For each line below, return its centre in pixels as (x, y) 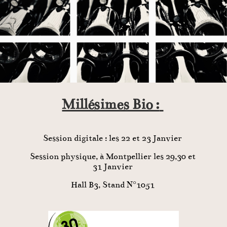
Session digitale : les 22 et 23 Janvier (113, 138)
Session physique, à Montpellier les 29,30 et (112, 157)
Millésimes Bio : (111, 104)
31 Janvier (112, 167)
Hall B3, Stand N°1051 (112, 185)
